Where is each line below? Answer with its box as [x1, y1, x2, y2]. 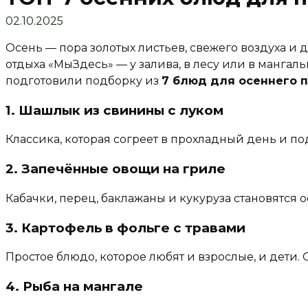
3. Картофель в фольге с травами [5, 219, 245, 236]
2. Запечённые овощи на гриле [5, 161, 225, 177]
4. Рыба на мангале [5, 278, 143, 294]
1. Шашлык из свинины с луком [5, 102, 223, 118]
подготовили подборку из [5, 74, 162, 87]
